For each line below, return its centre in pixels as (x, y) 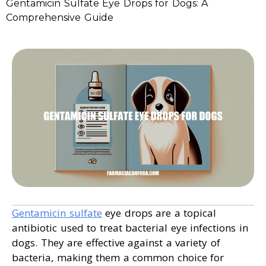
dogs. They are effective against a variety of (116, 243)
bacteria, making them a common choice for (118, 258)
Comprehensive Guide (60, 18)
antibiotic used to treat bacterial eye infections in (130, 228)
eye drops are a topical (159, 213)
